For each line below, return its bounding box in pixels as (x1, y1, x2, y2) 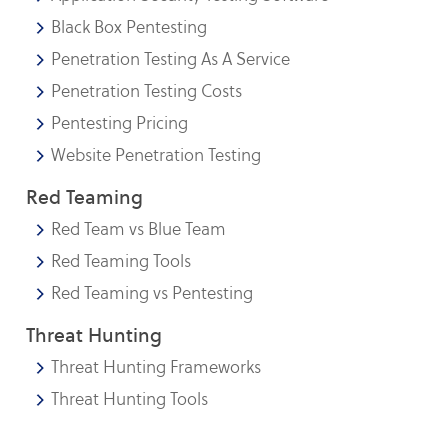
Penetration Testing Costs (51, 79, 243, 103)
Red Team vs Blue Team (51, 217, 227, 241)
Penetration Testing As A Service (51, 47, 291, 71)
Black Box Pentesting (51, 15, 208, 39)
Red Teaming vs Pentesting (51, 281, 254, 305)
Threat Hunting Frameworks (51, 355, 262, 379)
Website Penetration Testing (51, 143, 262, 167)
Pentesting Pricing (51, 111, 189, 135)
